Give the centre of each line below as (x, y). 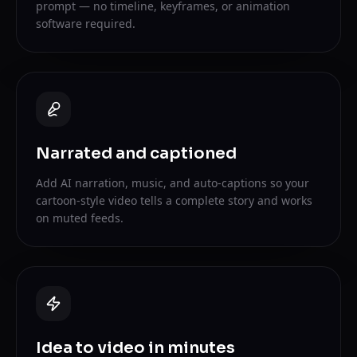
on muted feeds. (80, 218)
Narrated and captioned (136, 153)
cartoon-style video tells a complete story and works (174, 200)
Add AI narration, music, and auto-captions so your (173, 183)
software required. (86, 24)
